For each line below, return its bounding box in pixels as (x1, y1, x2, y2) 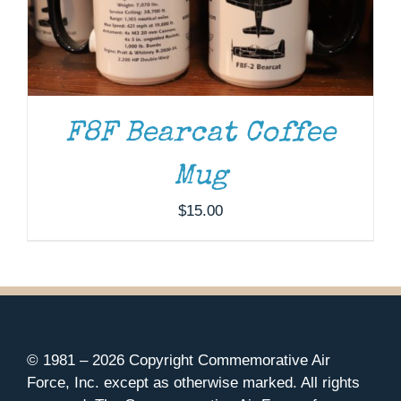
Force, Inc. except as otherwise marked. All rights (27, 373, 360, 391)
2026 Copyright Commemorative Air (92, 351, 330, 369)
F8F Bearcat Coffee (65, 119, 336, 149)
